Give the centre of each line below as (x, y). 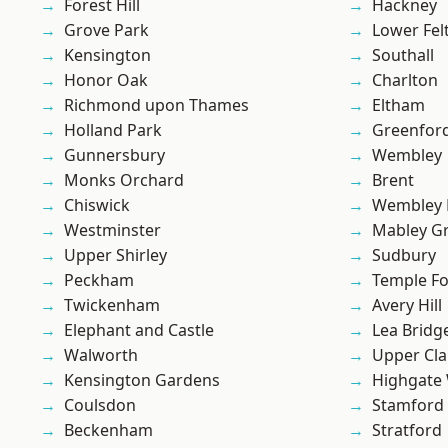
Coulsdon (100, 405)
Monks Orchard (124, 180)
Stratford (407, 430)
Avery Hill (407, 305)
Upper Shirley (115, 255)
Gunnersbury (114, 155)
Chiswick (97, 205)
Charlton (405, 80)
